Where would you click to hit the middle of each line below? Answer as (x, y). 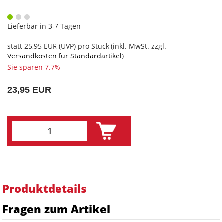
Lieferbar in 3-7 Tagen (44, 26)
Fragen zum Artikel (56, 208)
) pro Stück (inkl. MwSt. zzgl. (120, 46)
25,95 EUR (41, 46)
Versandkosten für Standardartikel (65, 55)
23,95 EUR (29, 89)
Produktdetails (45, 188)
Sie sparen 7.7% (34, 67)
